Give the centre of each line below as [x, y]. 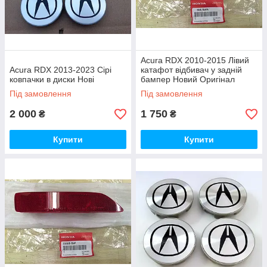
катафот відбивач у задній [191, 70]
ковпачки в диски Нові [52, 79]
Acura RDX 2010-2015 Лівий [195, 60]
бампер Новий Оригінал [188, 79]
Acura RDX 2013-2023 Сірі [60, 70]
